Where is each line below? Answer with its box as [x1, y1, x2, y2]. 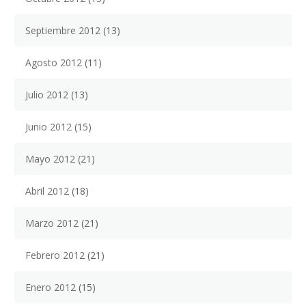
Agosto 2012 [25, 56, 82, 70]
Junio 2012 [25, 120, 72, 134]
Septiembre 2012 [25, 24, 100, 38]
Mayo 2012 [25, 152, 75, 166]
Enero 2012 [25, 281, 76, 294]
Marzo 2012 [25, 217, 79, 230]
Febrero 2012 [25, 249, 85, 262]
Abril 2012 [25, 184, 69, 198]
